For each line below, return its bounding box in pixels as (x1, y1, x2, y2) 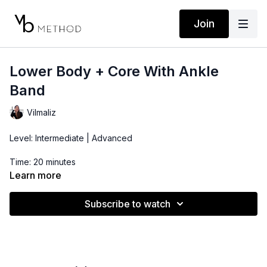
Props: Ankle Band (10, 181, 82, 191)
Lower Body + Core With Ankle (10, 63, 219, 80)
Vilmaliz (27, 107, 56, 117)
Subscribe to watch (85, 198, 170, 210)
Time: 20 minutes (10, 157, 76, 167)
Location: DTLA (10, 204, 69, 215)
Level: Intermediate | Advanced (10, 133, 132, 143)
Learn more (10, 169, 61, 181)
